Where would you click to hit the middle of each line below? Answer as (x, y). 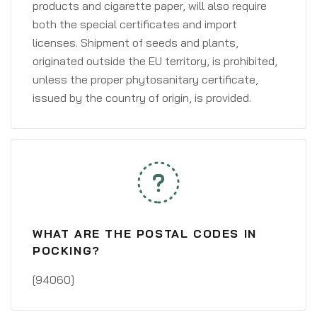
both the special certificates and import (135, 24)
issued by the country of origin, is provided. (142, 98)
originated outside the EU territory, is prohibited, (155, 61)
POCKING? (67, 250)
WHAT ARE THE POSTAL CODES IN (145, 234)
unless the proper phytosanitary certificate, (145, 79)
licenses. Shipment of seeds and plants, (136, 42)
